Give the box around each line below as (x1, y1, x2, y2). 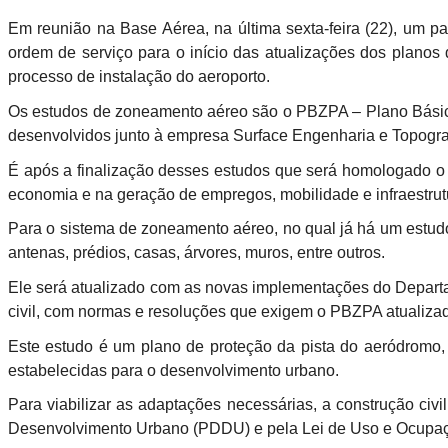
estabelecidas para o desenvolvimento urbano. (8, 361, 339, 379)
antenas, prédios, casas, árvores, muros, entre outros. (8, 244, 385, 262)
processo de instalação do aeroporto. (8, 68, 270, 86)
